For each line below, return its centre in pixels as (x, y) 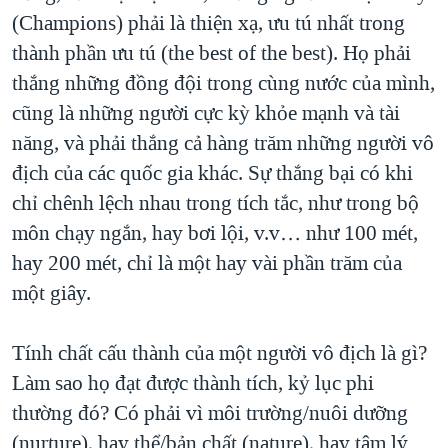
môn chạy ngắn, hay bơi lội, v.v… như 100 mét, (215, 233)
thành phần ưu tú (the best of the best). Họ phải (211, 53)
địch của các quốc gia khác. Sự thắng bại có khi (212, 173)
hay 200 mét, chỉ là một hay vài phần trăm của (207, 263)
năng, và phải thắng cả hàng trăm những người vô (223, 143)
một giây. (51, 293)
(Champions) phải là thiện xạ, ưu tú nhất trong (208, 23)
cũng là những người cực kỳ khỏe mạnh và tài (206, 113)
